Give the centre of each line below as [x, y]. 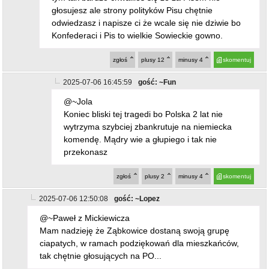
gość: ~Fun [157, 82]
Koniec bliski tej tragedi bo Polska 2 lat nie [144, 114]
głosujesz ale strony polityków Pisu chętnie [132, 10]
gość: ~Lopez [137, 198]
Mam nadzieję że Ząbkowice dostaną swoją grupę [135, 230]
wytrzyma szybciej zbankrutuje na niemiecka [148, 126]
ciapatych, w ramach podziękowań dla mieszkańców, [140, 243]
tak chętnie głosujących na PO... [101, 255]
